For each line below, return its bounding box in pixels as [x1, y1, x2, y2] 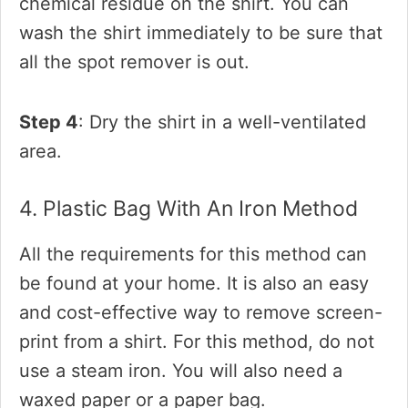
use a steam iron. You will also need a [19, 360, 342, 382]
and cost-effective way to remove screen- [19, 301, 382, 323]
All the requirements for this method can [19, 243, 367, 265]
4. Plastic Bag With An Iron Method [19, 196, 358, 221]
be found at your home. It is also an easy [19, 272, 369, 294]
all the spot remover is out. [19, 51, 250, 73]
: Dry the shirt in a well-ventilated [78, 111, 366, 133]
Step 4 [19, 111, 78, 133]
